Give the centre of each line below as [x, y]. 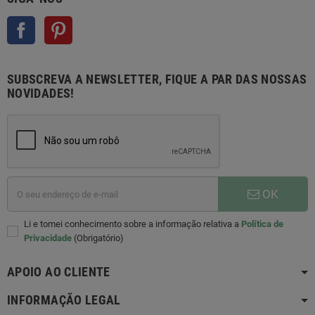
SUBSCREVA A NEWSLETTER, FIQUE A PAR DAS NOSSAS [157, 79]
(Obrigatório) [98, 238]
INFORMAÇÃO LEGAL [64, 300]
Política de [262, 224]
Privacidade [48, 238]
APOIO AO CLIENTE [59, 272]
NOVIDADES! [41, 94]
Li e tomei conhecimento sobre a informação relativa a [133, 224]
